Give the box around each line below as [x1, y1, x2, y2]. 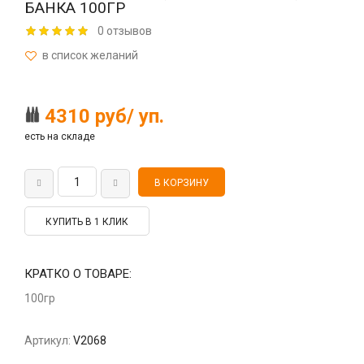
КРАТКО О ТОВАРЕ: [24, 266, 132, 281]
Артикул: [24, 333, 71, 347]
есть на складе [24, 131, 95, 143]
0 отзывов [97, 24, 152, 38]
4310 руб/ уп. [45, 105, 164, 128]
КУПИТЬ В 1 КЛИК [45, 215, 128, 227]
